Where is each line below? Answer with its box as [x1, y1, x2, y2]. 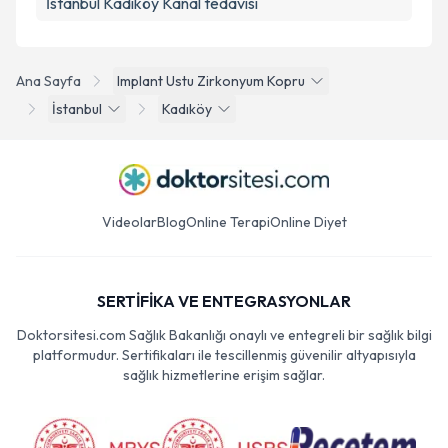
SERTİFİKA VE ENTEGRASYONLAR [97, 291, 351, 311]
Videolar [101, 213, 157, 231]
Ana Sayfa [16, 72, 81, 90]
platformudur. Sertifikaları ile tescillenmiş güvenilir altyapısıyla [32, 346, 416, 364]
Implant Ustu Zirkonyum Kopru [117, 72, 305, 90]
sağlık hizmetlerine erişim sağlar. [123, 366, 325, 384]
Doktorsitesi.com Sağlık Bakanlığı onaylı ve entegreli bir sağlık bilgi [16, 326, 432, 344]
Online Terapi [185, 213, 270, 231]
